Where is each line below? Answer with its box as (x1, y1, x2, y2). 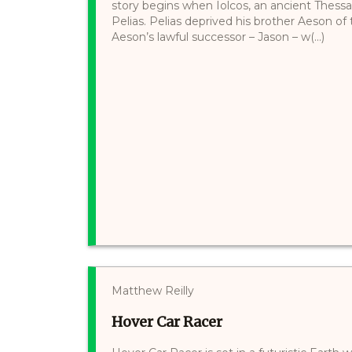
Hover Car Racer (112, 312, 222, 331)
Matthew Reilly (112, 283, 194, 298)
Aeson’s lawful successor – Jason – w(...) (112, 29, 324, 44)
